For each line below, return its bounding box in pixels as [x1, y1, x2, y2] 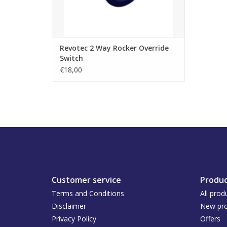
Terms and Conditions [52, 188, 124, 199]
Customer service [52, 174, 121, 186]
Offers [200, 214, 220, 224]
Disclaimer [52, 201, 86, 211]
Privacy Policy [52, 214, 96, 224]
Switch [60, 53, 83, 63]
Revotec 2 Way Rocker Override [60, 43, 169, 53]
